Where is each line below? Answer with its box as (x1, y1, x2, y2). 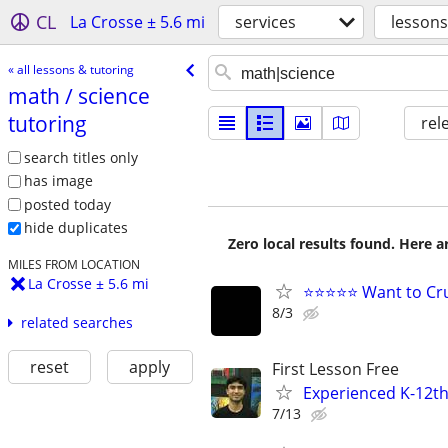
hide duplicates (23, 218, 128, 238)
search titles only (23, 147, 138, 167)
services (235, 11, 296, 33)
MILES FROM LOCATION (7, 256, 140, 273)
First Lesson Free (272, 358, 399, 381)
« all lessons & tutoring (7, 60, 134, 78)
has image (23, 171, 93, 191)
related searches (20, 313, 133, 333)
